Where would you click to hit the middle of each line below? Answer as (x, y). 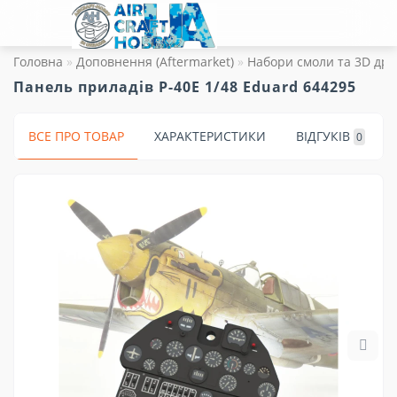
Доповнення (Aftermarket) (155, 62)
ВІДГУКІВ (323, 136)
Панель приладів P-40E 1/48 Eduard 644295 (185, 87)
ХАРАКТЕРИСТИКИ (210, 136)
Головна (38, 62)
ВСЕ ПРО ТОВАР (76, 136)
